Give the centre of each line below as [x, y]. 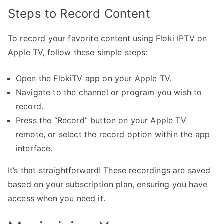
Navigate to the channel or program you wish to [109, 93]
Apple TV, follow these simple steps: [78, 53]
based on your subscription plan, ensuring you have [108, 185]
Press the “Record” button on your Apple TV [101, 121]
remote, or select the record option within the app [113, 135]
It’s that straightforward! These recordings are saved [109, 171]
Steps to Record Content [79, 14]
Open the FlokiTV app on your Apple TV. [94, 79]
